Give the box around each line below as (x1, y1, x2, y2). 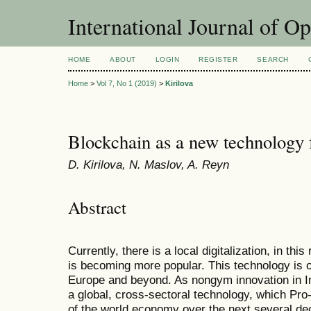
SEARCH (257, 56, 289, 63)
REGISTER (199, 56, 238, 63)
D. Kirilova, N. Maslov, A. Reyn (68, 158, 229, 172)
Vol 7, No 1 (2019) (96, 79, 157, 88)
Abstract (68, 195, 126, 219)
